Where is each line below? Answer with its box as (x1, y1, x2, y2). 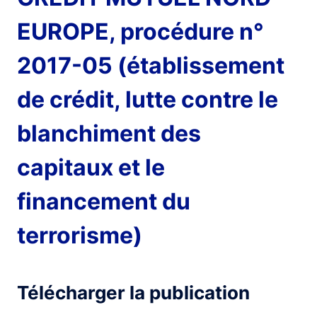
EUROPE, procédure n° (17, 18, 264, 45)
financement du (17, 188, 190, 215)
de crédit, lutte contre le (17, 86, 278, 113)
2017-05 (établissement (17, 52, 284, 79)
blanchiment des (17, 120, 201, 147)
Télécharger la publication (17, 282, 250, 304)
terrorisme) (17, 221, 142, 249)
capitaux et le (17, 154, 165, 181)
